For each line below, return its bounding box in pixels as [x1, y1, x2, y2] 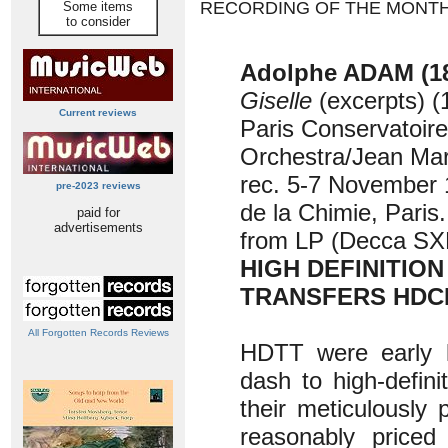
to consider [66, 14, 130, 29]
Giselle [240, 87, 312, 114]
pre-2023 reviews [55, 180, 141, 191]
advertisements [53, 220, 143, 235]
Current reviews [59, 107, 137, 118]
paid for [76, 205, 120, 220]
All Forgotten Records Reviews [27, 327, 169, 338]
